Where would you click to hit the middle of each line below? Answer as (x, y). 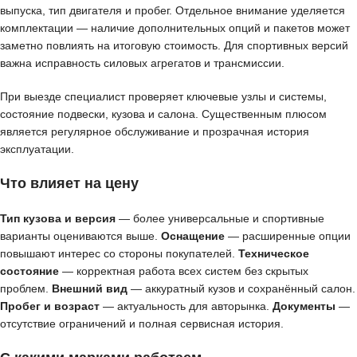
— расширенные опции (288, 236)
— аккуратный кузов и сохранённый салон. (241, 288)
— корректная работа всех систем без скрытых (184, 271)
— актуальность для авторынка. (186, 306)
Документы (304, 306)
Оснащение (193, 236)
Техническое (274, 253)
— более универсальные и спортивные (220, 218)
